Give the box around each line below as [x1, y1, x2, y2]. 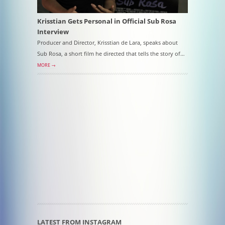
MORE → [37, 62, 56, 68]
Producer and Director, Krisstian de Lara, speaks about [37, 39, 178, 46]
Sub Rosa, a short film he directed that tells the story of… [37, 50, 185, 57]
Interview [37, 27, 69, 36]
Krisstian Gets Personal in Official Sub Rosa [37, 17, 176, 26]
